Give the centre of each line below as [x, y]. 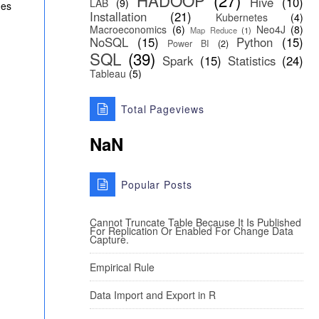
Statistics [251, 61]
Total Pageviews [162, 109]
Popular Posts [156, 184]
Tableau [108, 73]
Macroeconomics [128, 29]
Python [255, 42]
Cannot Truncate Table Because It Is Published [195, 222]
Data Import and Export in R [153, 295]
